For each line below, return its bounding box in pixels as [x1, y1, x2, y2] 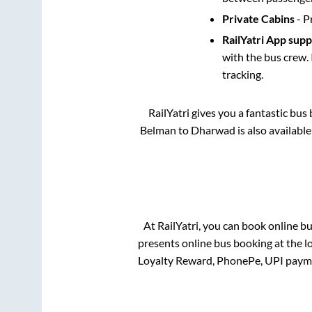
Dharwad [190, 123, 235, 136]
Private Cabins [221, 11, 295, 25]
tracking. [221, 67, 263, 81]
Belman [139, 123, 176, 136]
